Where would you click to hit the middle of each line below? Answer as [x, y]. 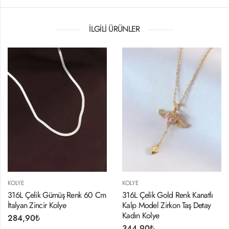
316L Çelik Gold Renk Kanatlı [168, 195]
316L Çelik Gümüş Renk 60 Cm [57, 195]
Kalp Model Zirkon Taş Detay [167, 205]
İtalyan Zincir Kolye [37, 205]
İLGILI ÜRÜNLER [114, 29]
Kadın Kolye [141, 215]
